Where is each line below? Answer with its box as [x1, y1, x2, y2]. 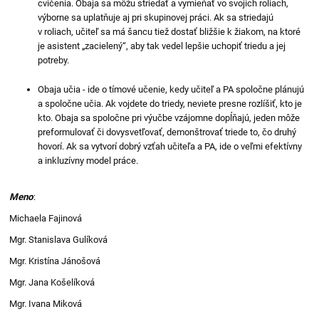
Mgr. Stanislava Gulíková [9, 234, 108, 245]
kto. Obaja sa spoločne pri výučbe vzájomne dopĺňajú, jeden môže [38, 112, 300, 123]
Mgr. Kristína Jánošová [9, 255, 101, 266]
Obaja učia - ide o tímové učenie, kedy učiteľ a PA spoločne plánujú [38, 83, 305, 95]
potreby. [38, 54, 70, 66]
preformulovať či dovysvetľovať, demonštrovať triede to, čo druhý [38, 126, 297, 137]
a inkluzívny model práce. [38, 155, 139, 166]
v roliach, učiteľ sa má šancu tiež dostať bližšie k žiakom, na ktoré [38, 26, 301, 37]
